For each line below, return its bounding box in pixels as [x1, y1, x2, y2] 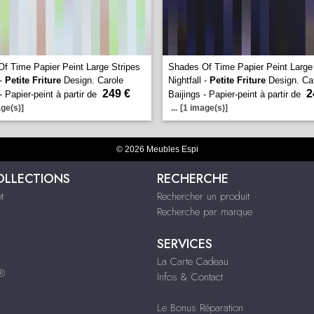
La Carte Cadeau [156, 254, 228, 269]
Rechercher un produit [156, 189, 250, 204]
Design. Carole [61, 75, 123, 86]
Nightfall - [168, 75, 210, 86]
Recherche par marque [156, 204, 252, 219]
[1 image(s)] [180, 103, 228, 113]
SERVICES [156, 235, 212, 253]
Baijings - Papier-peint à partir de [168, 89, 303, 100]
